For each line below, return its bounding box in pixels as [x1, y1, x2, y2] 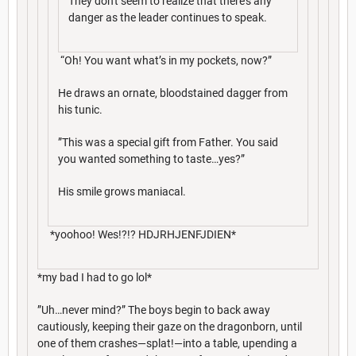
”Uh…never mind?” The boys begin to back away [37, 303, 270, 316]
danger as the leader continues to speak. [68, 10, 269, 24]
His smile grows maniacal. [58, 184, 186, 198]
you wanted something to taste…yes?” [58, 152, 245, 165]
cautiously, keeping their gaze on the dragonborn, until [37, 319, 302, 333]
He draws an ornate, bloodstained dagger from [58, 86, 288, 99]
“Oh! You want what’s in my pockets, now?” [58, 53, 272, 67]
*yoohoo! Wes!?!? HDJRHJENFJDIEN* [48, 227, 236, 241]
